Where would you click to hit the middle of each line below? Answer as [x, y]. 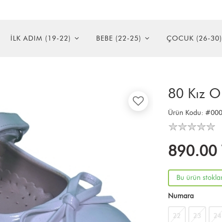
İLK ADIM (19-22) [41, 38]
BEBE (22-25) [119, 38]
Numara [181, 196]
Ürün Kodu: [187, 113]
